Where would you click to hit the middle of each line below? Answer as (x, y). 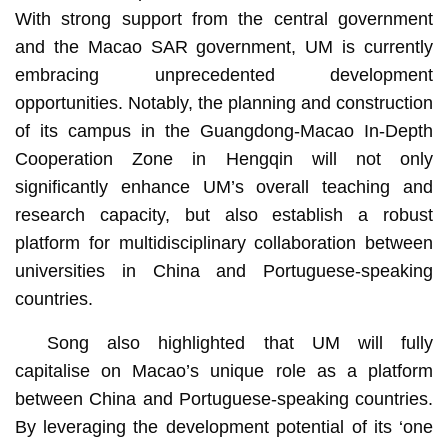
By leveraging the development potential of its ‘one (224, 426)
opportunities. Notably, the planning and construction (224, 102)
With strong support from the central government (224, 18)
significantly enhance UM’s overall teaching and (224, 186)
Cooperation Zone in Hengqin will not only (224, 158)
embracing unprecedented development (224, 74)
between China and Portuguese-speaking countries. (224, 398)
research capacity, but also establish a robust (224, 214)
